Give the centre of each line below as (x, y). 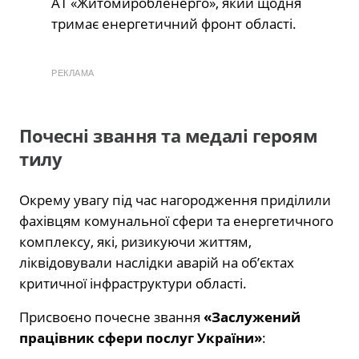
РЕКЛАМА (73, 73)
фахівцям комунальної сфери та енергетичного (176, 221)
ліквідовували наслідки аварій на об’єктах (157, 263)
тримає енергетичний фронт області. (174, 24)
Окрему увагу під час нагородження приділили (175, 200)
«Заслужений (252, 317)
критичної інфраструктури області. (133, 284)
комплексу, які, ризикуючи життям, (135, 242)
